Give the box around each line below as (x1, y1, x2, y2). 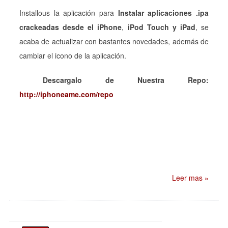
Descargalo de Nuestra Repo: (19, 74, 209, 85)
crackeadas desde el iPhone (19, 21, 122, 32)
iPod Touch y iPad (127, 21, 195, 32)
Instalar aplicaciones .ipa (118, 7, 209, 18)
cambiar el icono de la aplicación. (19, 50, 126, 61)
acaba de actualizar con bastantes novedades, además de (19, 36, 209, 46)
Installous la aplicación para (19, 7, 118, 18)
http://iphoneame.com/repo (19, 89, 113, 99)
